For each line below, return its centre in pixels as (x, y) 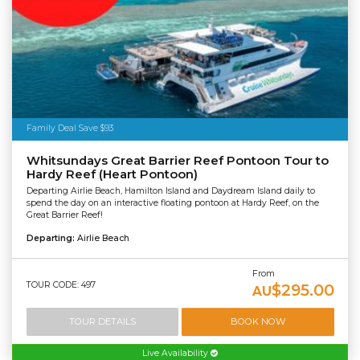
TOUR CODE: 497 (61, 284)
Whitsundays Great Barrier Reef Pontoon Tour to (177, 161)
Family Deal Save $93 (70, 129)
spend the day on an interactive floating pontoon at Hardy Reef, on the (172, 202)
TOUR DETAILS (102, 322)
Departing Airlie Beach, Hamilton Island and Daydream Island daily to (170, 190)
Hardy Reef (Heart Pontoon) (112, 175)
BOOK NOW (258, 322)
